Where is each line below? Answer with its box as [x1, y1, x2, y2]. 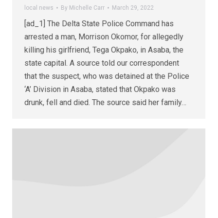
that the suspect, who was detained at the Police [24, 71, 189, 81]
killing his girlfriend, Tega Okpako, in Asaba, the [24, 45, 183, 54]
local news [24, 4, 54, 11]
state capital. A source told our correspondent [24, 58, 179, 68]
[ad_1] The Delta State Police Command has [24, 18, 174, 28]
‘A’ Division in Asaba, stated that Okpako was [24, 84, 176, 94]
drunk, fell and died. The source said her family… [24, 97, 186, 107]
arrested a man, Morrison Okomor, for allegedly [24, 32, 183, 41]
